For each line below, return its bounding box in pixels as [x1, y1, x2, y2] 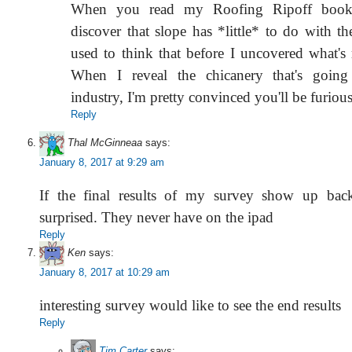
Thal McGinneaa [68, 137, 142, 149]
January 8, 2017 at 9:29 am [39, 156, 164, 168]
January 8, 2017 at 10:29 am [39, 266, 170, 278]
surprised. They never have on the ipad [39, 209, 273, 225]
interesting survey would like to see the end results [39, 297, 341, 313]
